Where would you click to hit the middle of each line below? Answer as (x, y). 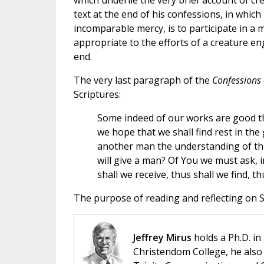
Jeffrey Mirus (162, 238)
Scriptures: (97, 95)
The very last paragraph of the (143, 80)
